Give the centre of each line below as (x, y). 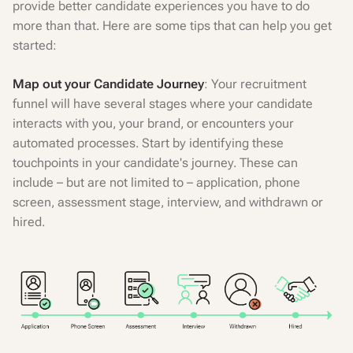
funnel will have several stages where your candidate (163, 104)
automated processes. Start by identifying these (148, 143)
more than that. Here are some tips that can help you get (172, 26)
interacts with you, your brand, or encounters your (153, 123)
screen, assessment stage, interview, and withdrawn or (168, 202)
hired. (29, 222)
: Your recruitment (255, 84)
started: (35, 45)
